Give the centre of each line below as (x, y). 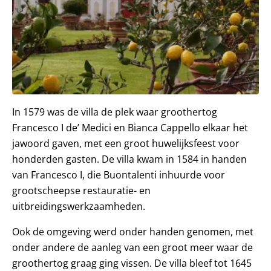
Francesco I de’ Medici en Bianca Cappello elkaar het (130, 128)
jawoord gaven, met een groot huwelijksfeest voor (126, 144)
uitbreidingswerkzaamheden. (79, 207)
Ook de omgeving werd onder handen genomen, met (133, 232)
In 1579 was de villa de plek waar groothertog (115, 112)
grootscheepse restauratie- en (81, 191)
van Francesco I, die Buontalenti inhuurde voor (119, 175)
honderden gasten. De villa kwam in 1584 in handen (129, 159)
